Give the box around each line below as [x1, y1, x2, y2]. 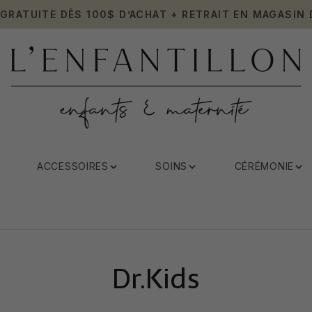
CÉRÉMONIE [234, 160, 294, 172]
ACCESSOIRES [37, 160, 109, 172]
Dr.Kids [112, 262, 200, 295]
